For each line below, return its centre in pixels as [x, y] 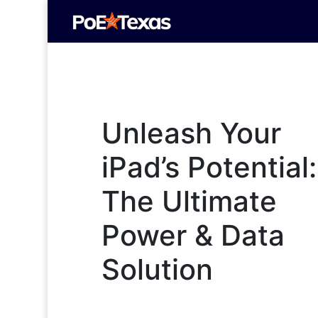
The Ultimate [189, 201]
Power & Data [193, 235]
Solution [157, 269]
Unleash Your [191, 133]
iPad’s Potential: [209, 167]
